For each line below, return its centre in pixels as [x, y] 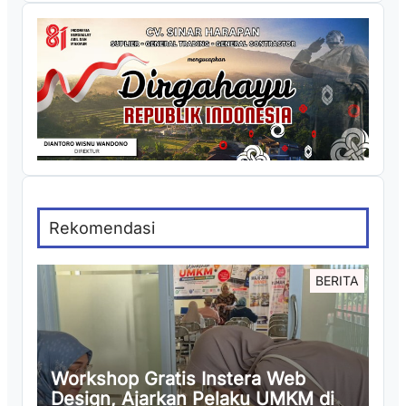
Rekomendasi [102, 228]
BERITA [337, 281]
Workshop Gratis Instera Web [178, 379]
